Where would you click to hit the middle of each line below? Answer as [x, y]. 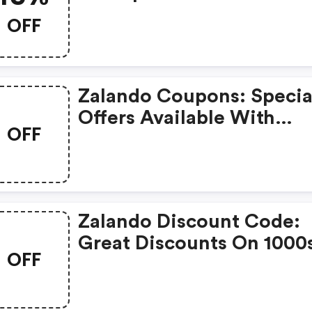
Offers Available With [177, 118]
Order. [108, 14]
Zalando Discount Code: [189, 221]
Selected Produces [164, 139]
